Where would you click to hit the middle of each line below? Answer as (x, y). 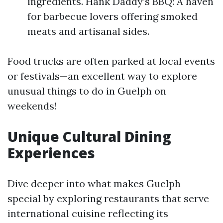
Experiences (51, 153)
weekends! (32, 106)
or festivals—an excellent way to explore (102, 76)
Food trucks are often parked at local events (111, 61)
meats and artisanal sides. (88, 31)
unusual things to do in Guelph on (87, 91)
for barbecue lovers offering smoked (112, 16)
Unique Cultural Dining (89, 136)
